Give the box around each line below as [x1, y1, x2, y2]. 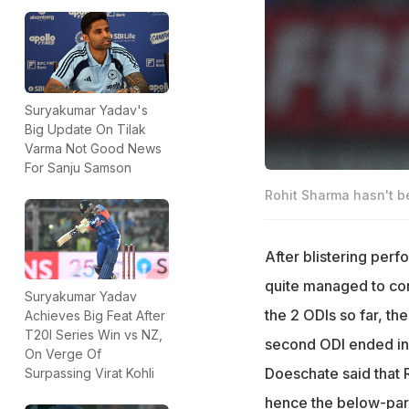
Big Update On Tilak [25, 121, 146, 137]
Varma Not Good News [25, 140, 162, 156]
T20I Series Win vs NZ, [25, 327, 163, 343]
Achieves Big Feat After [25, 308, 165, 324]
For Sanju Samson [25, 159, 131, 175]
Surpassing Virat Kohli [25, 365, 154, 382]
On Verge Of [25, 346, 101, 362]
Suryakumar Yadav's [25, 101, 148, 118]
